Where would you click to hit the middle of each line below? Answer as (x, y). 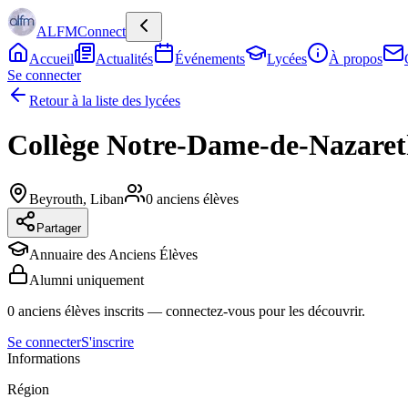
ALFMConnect (81, 31)
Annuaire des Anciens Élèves (113, 254)
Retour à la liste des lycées (105, 101)
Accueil (51, 59)
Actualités (124, 59)
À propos (356, 59)
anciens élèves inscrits (81, 311)
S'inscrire (107, 342)
